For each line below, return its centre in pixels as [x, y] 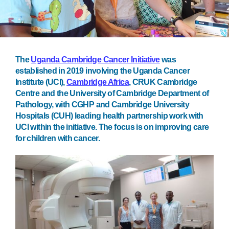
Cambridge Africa [98, 82]
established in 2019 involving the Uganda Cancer [102, 71]
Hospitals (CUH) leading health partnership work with [109, 116]
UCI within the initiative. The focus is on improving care [112, 127]
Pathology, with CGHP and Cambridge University [102, 105]
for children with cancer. [59, 139]
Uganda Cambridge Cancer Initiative [95, 60]
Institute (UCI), [41, 82]
